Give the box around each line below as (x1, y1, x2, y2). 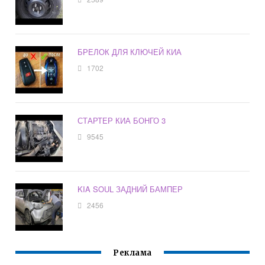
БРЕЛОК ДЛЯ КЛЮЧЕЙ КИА (77, 46, 182, 58)
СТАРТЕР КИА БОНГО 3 (77, 115, 166, 127)
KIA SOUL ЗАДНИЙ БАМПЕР (77, 183, 183, 195)
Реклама (113, 248, 152, 258)
